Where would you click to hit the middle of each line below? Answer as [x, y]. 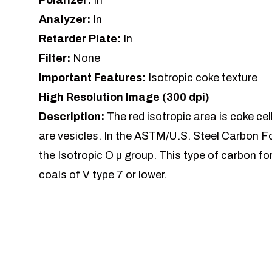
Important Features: [93, 78]
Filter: [56, 59]
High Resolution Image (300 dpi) [124, 97]
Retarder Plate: [81, 39]
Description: [73, 117]
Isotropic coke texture [203, 78]
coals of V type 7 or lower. [103, 175]
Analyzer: [66, 20]
